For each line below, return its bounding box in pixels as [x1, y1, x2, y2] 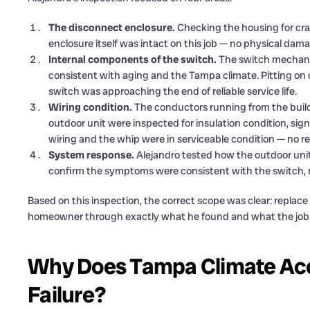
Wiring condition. [48, 100, 132, 114]
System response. [48, 147, 134, 162]
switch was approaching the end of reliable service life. [48, 84, 297, 98]
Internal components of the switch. [48, 52, 217, 66]
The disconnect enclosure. [48, 20, 175, 35]
